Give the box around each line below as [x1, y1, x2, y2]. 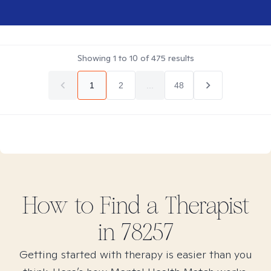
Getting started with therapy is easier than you [19, 247, 252, 261]
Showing [77, 53, 113, 64]
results [165, 53, 194, 64]
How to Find [22, 191, 146, 220]
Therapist [158, 191, 249, 220]
